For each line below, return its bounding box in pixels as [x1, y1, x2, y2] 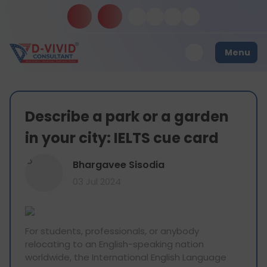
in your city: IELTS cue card [25, 128, 219, 148]
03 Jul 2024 [73, 175, 121, 188]
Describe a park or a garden [25, 107, 229, 126]
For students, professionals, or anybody [25, 225, 199, 237]
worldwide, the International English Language [25, 251, 226, 263]
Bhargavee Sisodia [73, 157, 164, 172]
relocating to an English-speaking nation [25, 238, 204, 250]
